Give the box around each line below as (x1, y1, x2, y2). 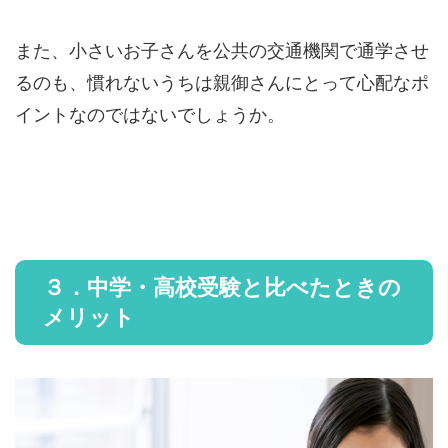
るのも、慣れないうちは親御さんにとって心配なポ (15, 73, 429, 94)
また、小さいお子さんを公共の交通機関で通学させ (15, 41, 429, 62)
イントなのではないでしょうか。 (15, 105, 285, 126)
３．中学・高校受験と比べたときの (43, 275, 401, 301)
